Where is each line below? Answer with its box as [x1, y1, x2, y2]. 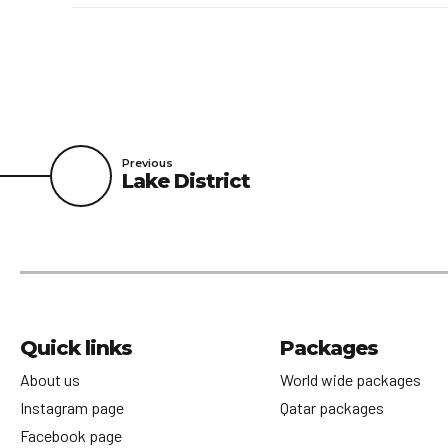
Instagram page [20, 397, 124, 417]
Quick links [20, 335, 132, 360]
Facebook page [20, 425, 122, 445]
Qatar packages [280, 397, 388, 417]
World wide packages [280, 369, 425, 389]
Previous [122, 156, 173, 171]
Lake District [122, 169, 250, 194]
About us [20, 369, 80, 389]
